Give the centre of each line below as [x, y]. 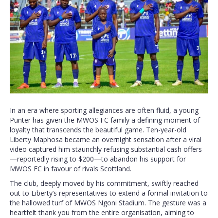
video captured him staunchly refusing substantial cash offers [106, 149]
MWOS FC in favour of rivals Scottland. [71, 169]
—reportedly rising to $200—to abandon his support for [98, 159]
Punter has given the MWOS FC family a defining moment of [105, 120]
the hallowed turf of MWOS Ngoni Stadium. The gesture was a [108, 203]
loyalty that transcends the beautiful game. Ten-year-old [98, 130]
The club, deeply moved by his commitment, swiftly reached [104, 183]
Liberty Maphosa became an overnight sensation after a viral [106, 140]
